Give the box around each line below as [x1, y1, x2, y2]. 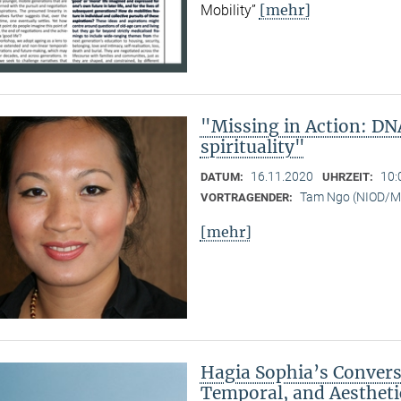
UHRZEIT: [321, 170, 376, 184]
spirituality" [200, 136, 305, 158]
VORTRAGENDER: [200, 191, 295, 205]
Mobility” [200, 2, 260, 20]
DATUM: [200, 170, 246, 184]
